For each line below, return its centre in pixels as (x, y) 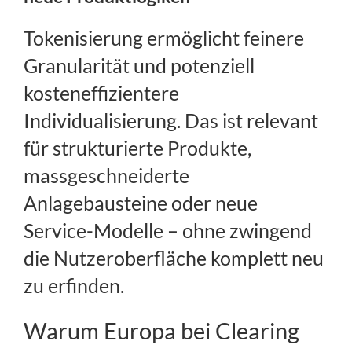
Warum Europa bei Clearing (161, 331)
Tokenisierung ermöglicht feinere (164, 38)
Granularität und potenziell (139, 66)
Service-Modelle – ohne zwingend (168, 231)
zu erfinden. (74, 286)
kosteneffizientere (101, 93)
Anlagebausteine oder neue (141, 203)
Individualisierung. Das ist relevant (171, 121)
